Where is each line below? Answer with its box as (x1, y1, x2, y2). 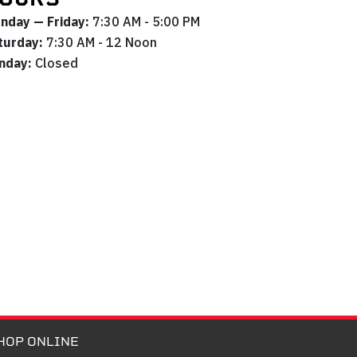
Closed (31, 55, 78, 72)
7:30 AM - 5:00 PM (92, 14, 200, 30)
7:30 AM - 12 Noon (42, 34, 157, 51)
